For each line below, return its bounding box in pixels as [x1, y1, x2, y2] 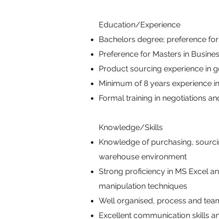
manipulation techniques [99, 181, 187, 191]
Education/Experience [99, 20, 180, 29]
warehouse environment [99, 152, 187, 161]
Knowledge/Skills [99, 123, 163, 132]
